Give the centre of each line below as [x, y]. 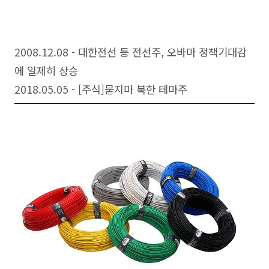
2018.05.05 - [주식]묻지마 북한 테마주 [101, 89]
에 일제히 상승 [46, 71]
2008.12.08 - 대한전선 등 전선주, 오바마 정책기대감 [131, 52]
